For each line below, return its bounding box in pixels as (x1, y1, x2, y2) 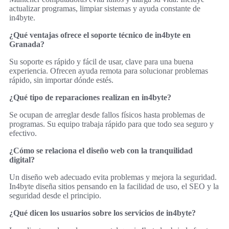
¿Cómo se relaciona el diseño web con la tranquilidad (9, 146, 193, 155)
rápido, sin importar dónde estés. (9, 75, 113, 84)
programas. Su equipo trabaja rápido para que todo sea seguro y (9, 119, 214, 128)
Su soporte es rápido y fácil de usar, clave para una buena (9, 57, 193, 66)
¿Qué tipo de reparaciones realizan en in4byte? (9, 93, 171, 102)
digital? (9, 155, 35, 164)
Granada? (9, 39, 44, 49)
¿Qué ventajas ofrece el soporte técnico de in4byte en (9, 30, 191, 39)
